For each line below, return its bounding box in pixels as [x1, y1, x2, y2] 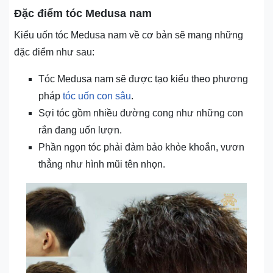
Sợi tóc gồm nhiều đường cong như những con [38, 108, 243, 119]
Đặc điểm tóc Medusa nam [14, 7, 152, 20]
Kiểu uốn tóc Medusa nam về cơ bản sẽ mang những [14, 30, 243, 41]
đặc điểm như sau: [14, 47, 94, 58]
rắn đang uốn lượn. [38, 125, 122, 136]
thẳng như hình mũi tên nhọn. [38, 159, 165, 170]
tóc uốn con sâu [63, 91, 131, 102]
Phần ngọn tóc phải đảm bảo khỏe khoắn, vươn [38, 142, 244, 153]
